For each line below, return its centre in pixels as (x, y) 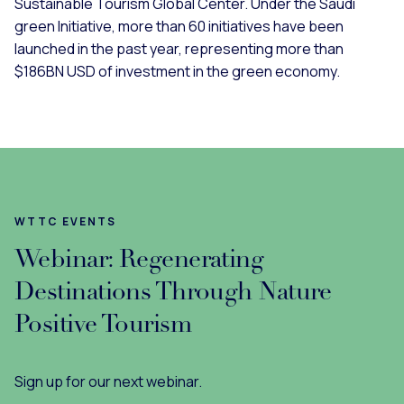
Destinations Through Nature (173, 293)
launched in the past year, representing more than (179, 48)
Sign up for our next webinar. (108, 381)
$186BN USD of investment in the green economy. (177, 71)
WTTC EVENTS (65, 221)
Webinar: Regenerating (139, 260)
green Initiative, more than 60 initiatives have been (179, 26)
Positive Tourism (103, 325)
